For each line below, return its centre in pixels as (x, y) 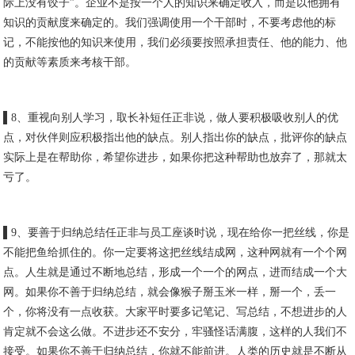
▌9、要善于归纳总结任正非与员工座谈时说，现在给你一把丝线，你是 (177, 233)
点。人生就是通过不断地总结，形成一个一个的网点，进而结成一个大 (176, 272)
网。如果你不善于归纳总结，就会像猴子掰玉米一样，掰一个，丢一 (170, 292)
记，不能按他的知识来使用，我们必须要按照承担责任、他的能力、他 (176, 42)
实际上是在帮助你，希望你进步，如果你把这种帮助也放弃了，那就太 (176, 157)
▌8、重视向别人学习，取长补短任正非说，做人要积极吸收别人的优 (171, 118)
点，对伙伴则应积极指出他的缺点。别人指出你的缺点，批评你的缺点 (176, 137)
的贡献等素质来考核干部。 (70, 62)
